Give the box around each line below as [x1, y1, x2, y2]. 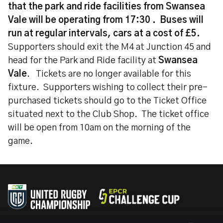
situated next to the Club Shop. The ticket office [8, 110, 209, 119]
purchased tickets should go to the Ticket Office [8, 97, 207, 106]
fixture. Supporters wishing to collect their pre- [8, 83, 208, 92]
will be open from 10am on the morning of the [8, 123, 191, 132]
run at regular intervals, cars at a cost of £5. [8, 29, 200, 38]
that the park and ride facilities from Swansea [8, 2, 205, 11]
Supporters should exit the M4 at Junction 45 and [8, 43, 211, 52]
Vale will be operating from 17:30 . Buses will [8, 16, 204, 25]
